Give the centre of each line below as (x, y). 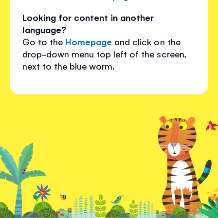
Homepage (89, 41)
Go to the (44, 41)
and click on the (146, 41)
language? (45, 29)
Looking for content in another (88, 17)
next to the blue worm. (69, 66)
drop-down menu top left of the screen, (104, 54)
